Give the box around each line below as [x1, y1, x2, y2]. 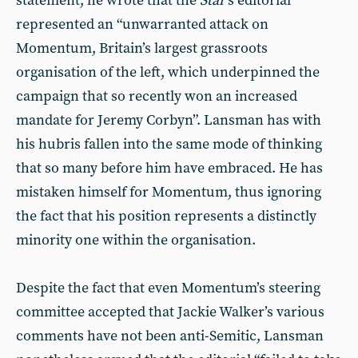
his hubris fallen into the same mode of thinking [16, 135, 322, 153]
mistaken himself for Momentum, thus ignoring [16, 183, 321, 201]
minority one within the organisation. [16, 231, 256, 249]
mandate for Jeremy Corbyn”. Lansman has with [16, 111, 321, 129]
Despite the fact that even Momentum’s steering [16, 279, 320, 297]
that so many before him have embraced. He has [16, 159, 323, 177]
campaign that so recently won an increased [16, 87, 297, 105]
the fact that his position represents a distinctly [16, 207, 316, 225]
